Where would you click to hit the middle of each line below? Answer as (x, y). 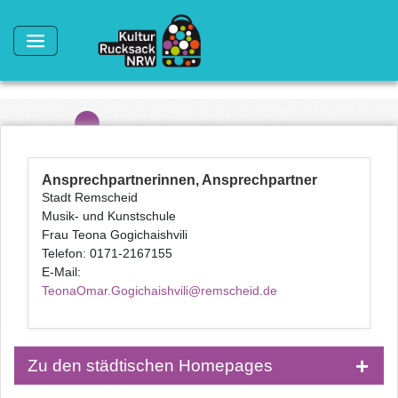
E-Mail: (61, 272)
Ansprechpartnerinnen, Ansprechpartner (179, 180)
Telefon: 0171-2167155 (107, 253)
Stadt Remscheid (90, 197)
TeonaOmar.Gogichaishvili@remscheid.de (159, 291)
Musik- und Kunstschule (109, 216)
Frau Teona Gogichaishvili (115, 235)
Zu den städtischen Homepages (150, 366)
